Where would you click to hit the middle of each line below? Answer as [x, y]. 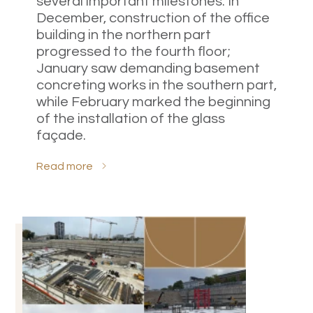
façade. [61, 135]
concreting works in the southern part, [156, 85]
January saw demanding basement [148, 68]
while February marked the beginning [153, 102]
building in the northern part [124, 35]
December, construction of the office [153, 18]
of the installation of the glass [131, 118]
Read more [65, 166]
